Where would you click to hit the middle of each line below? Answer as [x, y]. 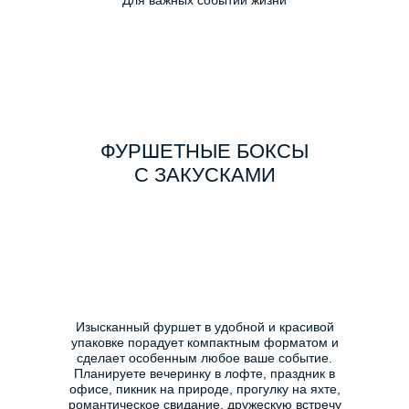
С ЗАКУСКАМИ [204, 175]
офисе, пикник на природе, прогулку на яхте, [204, 389]
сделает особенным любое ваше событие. [204, 358]
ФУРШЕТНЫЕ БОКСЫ [204, 151]
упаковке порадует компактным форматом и [204, 342]
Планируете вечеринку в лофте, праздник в [204, 373]
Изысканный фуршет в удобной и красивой [204, 327]
